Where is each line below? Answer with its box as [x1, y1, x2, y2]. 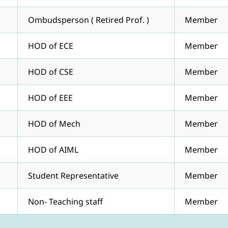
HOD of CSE [28, 66, 73, 77]
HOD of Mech [28, 118, 80, 129]
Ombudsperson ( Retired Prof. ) [28, 14, 149, 25]
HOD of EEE [28, 92, 73, 103]
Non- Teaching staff [28, 195, 103, 207]
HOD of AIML [28, 144, 78, 155]
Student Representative [28, 169, 119, 181]
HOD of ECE [28, 40, 73, 51]
